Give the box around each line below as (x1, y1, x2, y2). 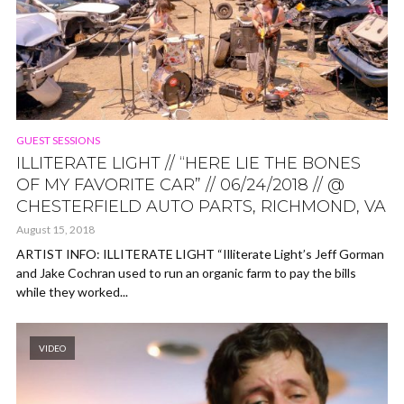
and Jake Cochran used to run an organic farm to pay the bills (16, 264, 356, 280)
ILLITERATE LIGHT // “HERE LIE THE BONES (16, 152, 361, 173)
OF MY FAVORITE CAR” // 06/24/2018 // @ (16, 174, 344, 195)
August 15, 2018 (16, 222, 95, 236)
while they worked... (16, 283, 128, 299)
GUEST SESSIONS (16, 133, 100, 147)
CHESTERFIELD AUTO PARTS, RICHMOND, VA (16, 196, 386, 216)
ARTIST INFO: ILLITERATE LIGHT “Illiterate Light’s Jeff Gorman (16, 245, 384, 262)
